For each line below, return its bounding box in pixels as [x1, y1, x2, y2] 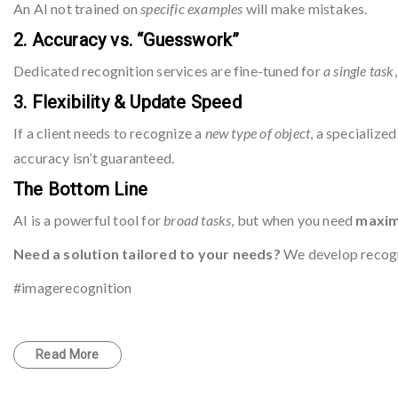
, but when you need [231, 211, 356, 228]
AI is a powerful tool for [13, 211, 164, 228]
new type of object [204, 124, 311, 141]
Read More [36, 347, 99, 362]
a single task [323, 62, 394, 79]
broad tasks [163, 211, 232, 228]
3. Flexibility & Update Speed [13, 92, 242, 113]
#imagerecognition [13, 279, 132, 296]
